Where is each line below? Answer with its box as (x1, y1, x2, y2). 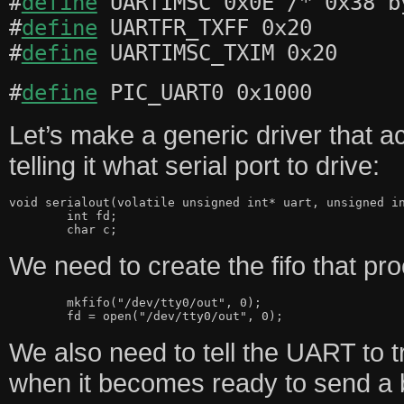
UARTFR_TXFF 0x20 (96, 15, 312, 41)
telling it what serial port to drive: (8, 151, 380, 181)
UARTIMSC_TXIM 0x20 (96, 41, 337, 67)
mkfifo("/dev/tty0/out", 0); (8, 296, 67, 310)
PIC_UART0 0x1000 (96, 80, 312, 106)
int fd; (8, 209, 67, 224)
